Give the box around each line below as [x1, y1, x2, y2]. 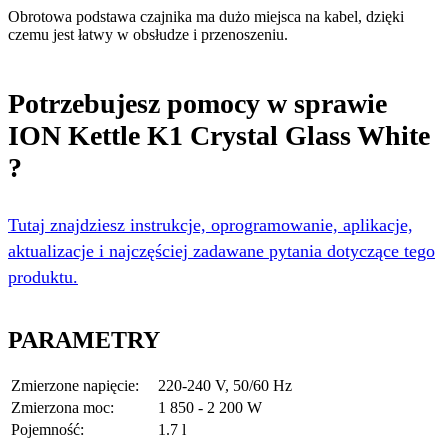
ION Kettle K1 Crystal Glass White [8, 119, 430, 151]
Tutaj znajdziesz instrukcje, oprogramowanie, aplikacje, [8, 214, 413, 235]
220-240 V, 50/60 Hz [158, 377, 292, 395]
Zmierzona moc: [11, 399, 114, 417]
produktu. [8, 266, 78, 287]
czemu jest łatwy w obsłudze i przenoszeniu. [8, 25, 288, 43]
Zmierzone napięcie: [11, 377, 139, 395]
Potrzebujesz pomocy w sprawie [8, 87, 387, 119]
